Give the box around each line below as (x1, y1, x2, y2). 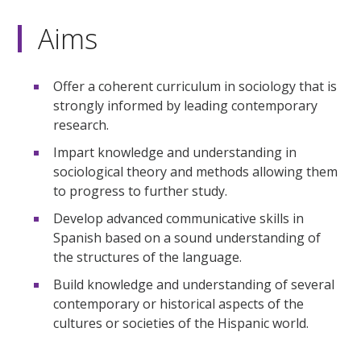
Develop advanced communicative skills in (53, 210, 305, 228)
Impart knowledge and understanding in (53, 143, 297, 162)
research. (53, 116, 110, 135)
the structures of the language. (53, 248, 243, 267)
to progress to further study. (53, 182, 228, 201)
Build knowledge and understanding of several (53, 276, 335, 294)
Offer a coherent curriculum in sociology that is (53, 77, 338, 96)
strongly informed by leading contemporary (53, 97, 318, 115)
